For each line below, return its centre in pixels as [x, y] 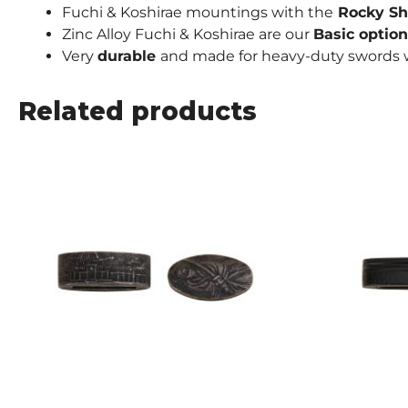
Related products [138, 111]
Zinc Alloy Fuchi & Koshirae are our [188, 34]
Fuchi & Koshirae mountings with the [198, 12]
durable [129, 56]
